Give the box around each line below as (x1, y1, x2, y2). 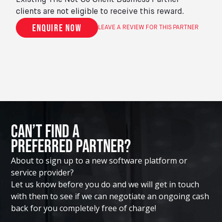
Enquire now (32, 22, 82, 34)
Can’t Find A (11, 121, 91, 143)
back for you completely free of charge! (11, 202, 157, 214)
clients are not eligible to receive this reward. (16, 8, 184, 16)
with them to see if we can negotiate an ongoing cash (11, 190, 210, 202)
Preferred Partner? (11, 136, 131, 158)
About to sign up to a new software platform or (11, 155, 188, 166)
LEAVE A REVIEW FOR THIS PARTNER (98, 24, 199, 31)
